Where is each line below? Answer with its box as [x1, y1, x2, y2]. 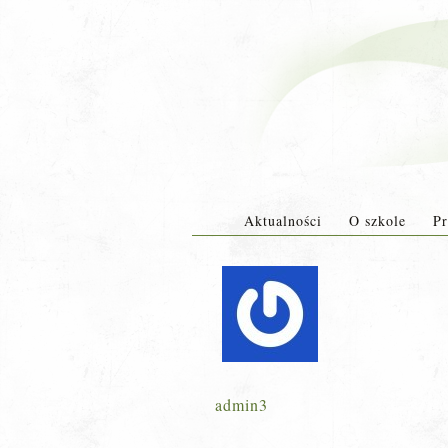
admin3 [215, 394, 268, 415]
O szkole [348, 211, 406, 230]
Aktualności [243, 211, 322, 230]
